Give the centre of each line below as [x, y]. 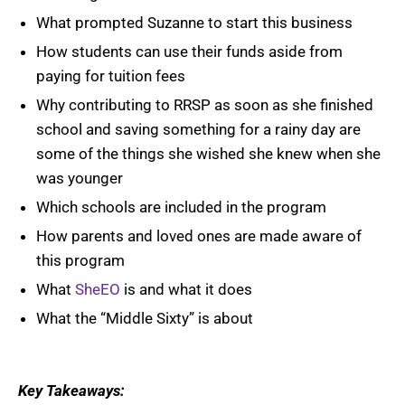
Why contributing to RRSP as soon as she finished [205, 105]
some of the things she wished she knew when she [208, 154]
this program [80, 261]
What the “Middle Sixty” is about [145, 319]
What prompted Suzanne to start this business [194, 23]
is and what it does [186, 290]
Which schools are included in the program [181, 207]
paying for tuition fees [111, 76]
